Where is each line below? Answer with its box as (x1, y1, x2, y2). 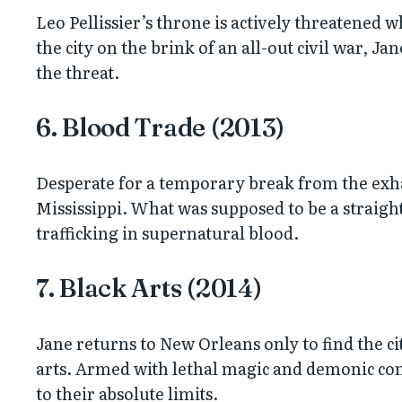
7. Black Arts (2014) (36, 272, 262, 303)
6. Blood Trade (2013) (36, 111, 285, 143)
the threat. (36, 59, 119, 84)
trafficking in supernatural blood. (36, 220, 299, 245)
